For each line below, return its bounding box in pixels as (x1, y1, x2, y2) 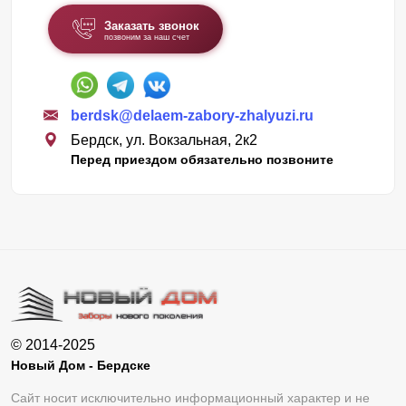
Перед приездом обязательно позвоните (71, 151, 333, 167)
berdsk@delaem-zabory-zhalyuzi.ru (71, 107, 314, 123)
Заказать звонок (103, 18, 199, 33)
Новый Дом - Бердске (11, 357, 150, 372)
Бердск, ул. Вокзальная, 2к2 (71, 131, 257, 148)
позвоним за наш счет (103, 32, 189, 42)
